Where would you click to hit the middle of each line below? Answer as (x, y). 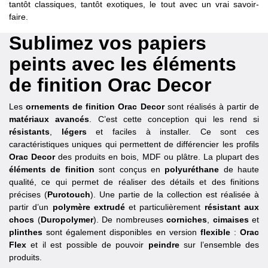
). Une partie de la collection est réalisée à (175, 194)
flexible (215, 232)
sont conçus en (130, 169)
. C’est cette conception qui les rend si (174, 119)
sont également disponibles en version (121, 232)
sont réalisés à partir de (212, 106)
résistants (29, 131)
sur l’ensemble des (219, 244)
